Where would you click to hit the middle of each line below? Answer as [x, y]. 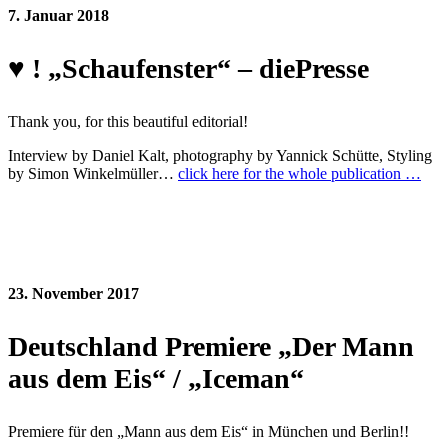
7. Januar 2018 [58, 15]
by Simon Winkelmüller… [93, 173]
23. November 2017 [73, 293]
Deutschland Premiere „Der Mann [211, 346]
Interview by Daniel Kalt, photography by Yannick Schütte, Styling [220, 155]
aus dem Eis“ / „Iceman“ [156, 378]
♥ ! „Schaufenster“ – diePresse [188, 68]
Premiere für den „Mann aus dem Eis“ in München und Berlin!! [208, 431]
